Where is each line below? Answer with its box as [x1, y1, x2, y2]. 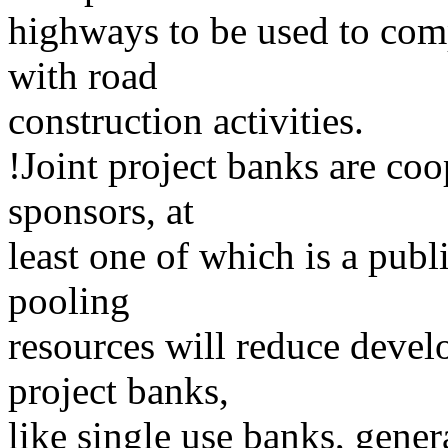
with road [8, 53, 158, 97]
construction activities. [8, 98, 364, 142]
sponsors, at [8, 188, 194, 232]
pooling [8, 278, 130, 322]
